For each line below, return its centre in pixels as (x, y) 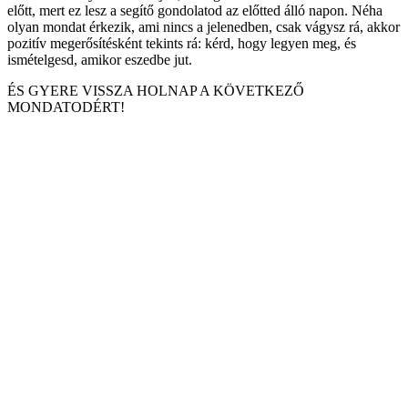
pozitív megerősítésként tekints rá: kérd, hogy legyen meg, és (182, 43)
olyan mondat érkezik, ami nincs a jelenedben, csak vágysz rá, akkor (204, 26)
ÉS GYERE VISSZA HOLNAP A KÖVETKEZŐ (156, 90)
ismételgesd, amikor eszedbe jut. (100, 59)
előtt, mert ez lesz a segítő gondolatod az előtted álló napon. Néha (195, 10)
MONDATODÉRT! (66, 107)
